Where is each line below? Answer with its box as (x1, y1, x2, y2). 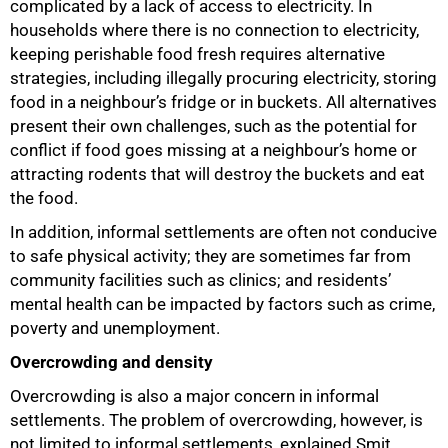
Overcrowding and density (10, 352, 213, 373)
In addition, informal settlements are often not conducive (10, 222, 437, 243)
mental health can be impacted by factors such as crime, (10, 294, 435, 315)
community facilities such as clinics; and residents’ (10, 270, 391, 291)
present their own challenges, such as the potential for (10, 116, 417, 137)
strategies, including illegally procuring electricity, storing (10, 68, 437, 89)
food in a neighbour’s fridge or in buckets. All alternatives (10, 92, 437, 113)
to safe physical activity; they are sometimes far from (10, 246, 411, 267)
